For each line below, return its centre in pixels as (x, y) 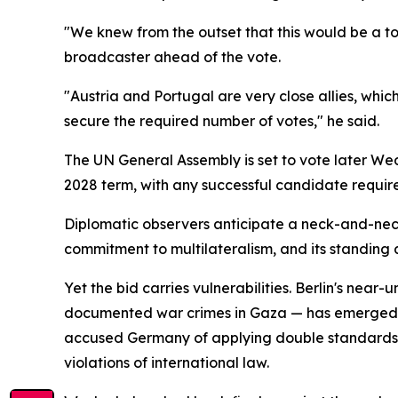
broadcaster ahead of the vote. (172, 57)
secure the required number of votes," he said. (222, 121)
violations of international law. (167, 362)
